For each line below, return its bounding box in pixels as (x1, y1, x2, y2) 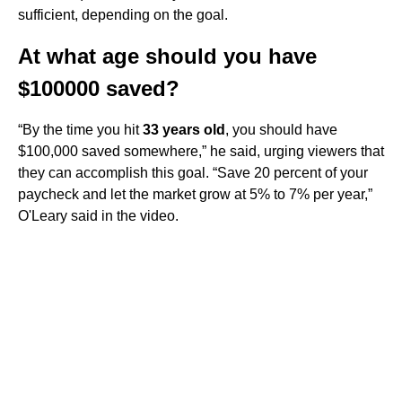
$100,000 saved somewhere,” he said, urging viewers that (18, 144, 384, 159)
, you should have (225, 122, 337, 137)
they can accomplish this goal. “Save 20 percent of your (18, 165, 368, 180)
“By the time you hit (18, 122, 143, 137)
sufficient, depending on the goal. (18, 7, 228, 22)
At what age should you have (18, 44, 317, 68)
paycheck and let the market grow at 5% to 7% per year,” (18, 187, 372, 202)
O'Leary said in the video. (18, 208, 179, 223)
